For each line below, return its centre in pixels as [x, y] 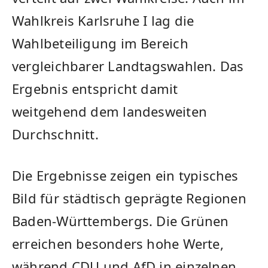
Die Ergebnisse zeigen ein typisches [125, 175]
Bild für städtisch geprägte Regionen [129, 198]
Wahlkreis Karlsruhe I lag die [103, 21]
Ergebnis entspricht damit [95, 89]
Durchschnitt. [55, 134]
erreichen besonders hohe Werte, [118, 243]
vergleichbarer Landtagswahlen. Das [128, 66]
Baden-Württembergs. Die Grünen [121, 221]
